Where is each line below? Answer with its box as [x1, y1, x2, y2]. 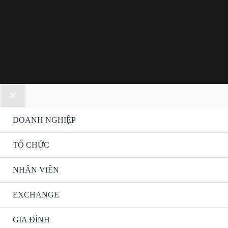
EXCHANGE [13, 190, 59, 199]
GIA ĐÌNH [13, 215, 50, 224]
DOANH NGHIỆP [13, 116, 76, 125]
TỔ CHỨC [13, 140, 49, 150]
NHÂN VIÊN [13, 165, 59, 175]
